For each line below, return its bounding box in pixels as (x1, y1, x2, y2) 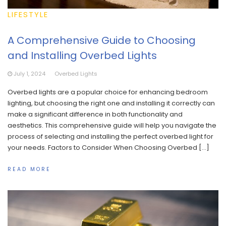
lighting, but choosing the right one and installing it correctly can (8, 98, 215, 108)
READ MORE (8, 165, 51, 173)
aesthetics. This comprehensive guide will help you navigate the (8, 121, 216, 131)
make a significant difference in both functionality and (8, 109, 183, 120)
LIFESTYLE (8, 9, 48, 20)
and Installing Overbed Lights (8, 48, 157, 63)
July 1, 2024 (14, 70, 45, 78)
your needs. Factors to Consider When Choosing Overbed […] (8, 143, 209, 153)
